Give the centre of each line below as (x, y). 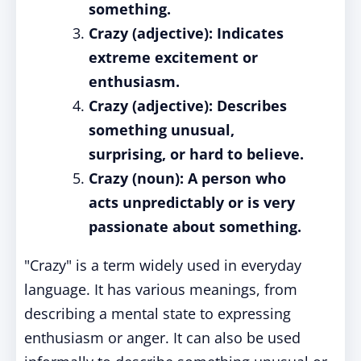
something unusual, (162, 130)
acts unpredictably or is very (192, 202)
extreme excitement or (173, 57)
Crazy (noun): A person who (187, 178)
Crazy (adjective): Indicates (186, 33)
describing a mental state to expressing (158, 313)
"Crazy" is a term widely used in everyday (163, 265)
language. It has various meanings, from (161, 289)
